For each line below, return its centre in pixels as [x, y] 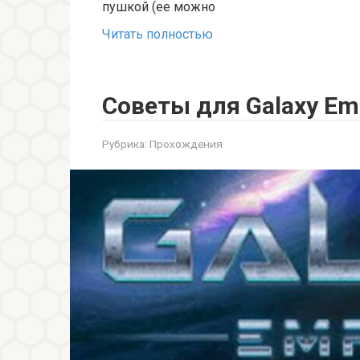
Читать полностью [157, 35]
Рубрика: [125, 144]
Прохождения [186, 144]
